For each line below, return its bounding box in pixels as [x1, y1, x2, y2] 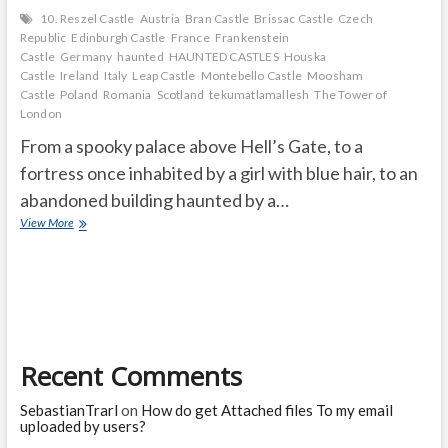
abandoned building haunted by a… [19, 189, 289, 212]
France [170, 30, 210, 46]
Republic [19, 30, 67, 46]
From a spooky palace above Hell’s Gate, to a [19, 135, 363, 158]
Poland [59, 87, 99, 103]
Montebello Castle [200, 68, 302, 84]
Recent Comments [19, 358, 242, 395]
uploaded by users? [19, 417, 146, 436]
